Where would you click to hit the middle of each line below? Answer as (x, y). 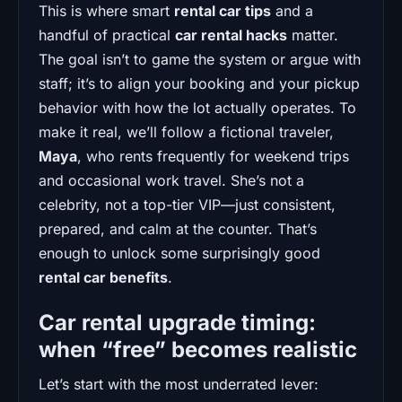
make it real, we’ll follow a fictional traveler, (186, 131)
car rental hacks (231, 35)
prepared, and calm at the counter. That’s (178, 228)
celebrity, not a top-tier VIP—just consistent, (187, 204)
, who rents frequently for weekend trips (213, 156)
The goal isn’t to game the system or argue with (200, 59)
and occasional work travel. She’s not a (171, 180)
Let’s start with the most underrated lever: (179, 384)
